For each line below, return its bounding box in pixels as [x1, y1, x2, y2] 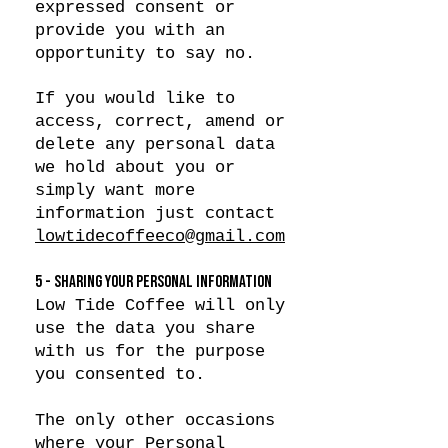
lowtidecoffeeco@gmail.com [35, 227, 285, 246]
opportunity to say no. [35, 44, 255, 63]
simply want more [35, 181, 195, 200]
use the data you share [35, 319, 255, 338]
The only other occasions [35, 411, 275, 430]
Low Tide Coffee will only [35, 296, 285, 315]
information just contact [35, 204, 275, 223]
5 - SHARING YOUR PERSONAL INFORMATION [35, 272, 272, 292]
